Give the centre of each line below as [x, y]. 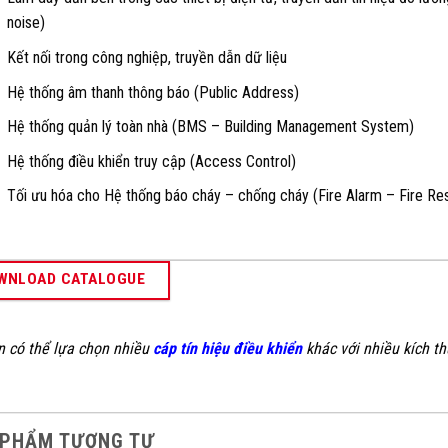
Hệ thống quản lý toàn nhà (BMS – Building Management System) [210, 127]
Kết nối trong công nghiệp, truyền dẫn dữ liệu [146, 58]
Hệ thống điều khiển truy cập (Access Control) [151, 161]
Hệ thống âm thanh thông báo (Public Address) [152, 92]
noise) [25, 23]
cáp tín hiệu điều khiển [227, 349]
